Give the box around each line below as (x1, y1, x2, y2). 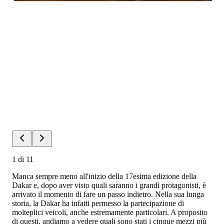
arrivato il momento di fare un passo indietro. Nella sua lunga (12, 189, 204, 198)
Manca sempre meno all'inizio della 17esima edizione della (12, 171, 196, 180)
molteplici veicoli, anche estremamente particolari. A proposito (12, 207, 207, 216)
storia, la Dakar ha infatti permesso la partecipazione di (12, 198, 184, 207)
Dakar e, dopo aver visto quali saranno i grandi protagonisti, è (12, 180, 206, 189)
